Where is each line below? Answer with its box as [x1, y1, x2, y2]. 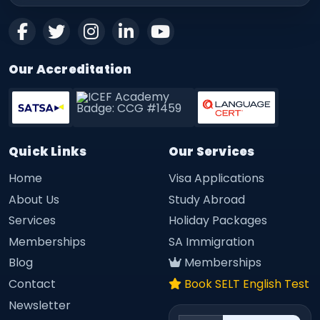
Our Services [169, 142, 255, 160]
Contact [9, 275, 56, 292]
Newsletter [9, 296, 71, 314]
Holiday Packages [169, 212, 267, 229]
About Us [9, 191, 59, 208]
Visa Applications [169, 169, 264, 186]
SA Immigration [169, 233, 254, 250]
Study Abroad [169, 191, 245, 208]
